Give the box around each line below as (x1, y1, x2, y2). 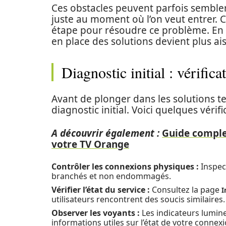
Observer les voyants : (51, 207, 140, 218)
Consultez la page (150, 184, 221, 195)
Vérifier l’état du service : (51, 184, 150, 195)
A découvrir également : (51, 127, 159, 140)
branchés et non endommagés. (51, 171, 171, 182)
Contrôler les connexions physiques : (51, 161, 199, 172)
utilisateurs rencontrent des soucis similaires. (51, 194, 225, 205)
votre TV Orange (51, 138, 129, 151)
